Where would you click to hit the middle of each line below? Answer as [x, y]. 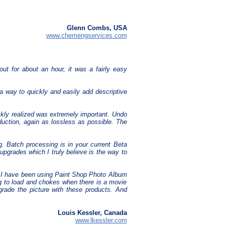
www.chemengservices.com [86, 36]
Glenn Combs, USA [97, 28]
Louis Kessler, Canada [92, 213]
